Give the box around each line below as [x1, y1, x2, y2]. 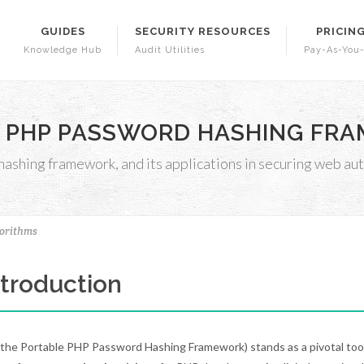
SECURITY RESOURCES [135, 25, 271, 37]
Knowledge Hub [24, 45, 102, 55]
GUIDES [40, 25, 85, 37]
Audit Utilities [135, 45, 205, 55]
